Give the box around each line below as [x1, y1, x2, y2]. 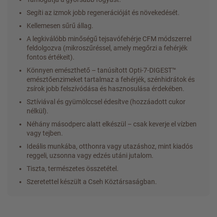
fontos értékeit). [27, 53, 75, 61]
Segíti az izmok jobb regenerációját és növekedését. [27, 8, 180, 16]
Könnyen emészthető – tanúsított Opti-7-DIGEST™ [27, 66, 176, 74]
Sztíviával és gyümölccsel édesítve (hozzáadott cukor [27, 97, 186, 106]
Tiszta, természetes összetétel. [27, 164, 119, 172]
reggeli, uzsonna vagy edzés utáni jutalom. [27, 151, 154, 159]
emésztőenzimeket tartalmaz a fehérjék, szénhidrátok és [27, 75, 195, 83]
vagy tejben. [27, 129, 63, 137]
